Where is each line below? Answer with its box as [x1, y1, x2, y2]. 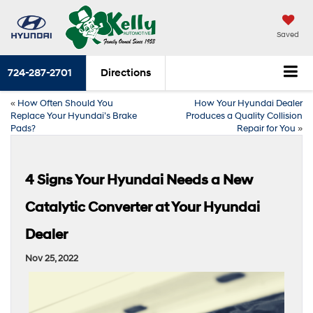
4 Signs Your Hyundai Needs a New [25, 171, 253, 189]
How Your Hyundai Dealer [194, 97, 303, 109]
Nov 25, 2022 [25, 252, 78, 264]
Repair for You [237, 122, 296, 134]
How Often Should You [17, 97, 113, 109]
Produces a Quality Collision [186, 110, 303, 122]
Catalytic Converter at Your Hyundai [25, 198, 260, 216]
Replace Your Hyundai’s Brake [10, 110, 137, 122]
